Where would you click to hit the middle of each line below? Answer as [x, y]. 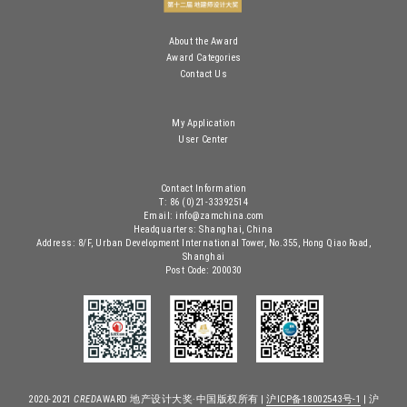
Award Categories [203, 57]
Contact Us [203, 74]
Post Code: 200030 [203, 271]
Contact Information [203, 189]
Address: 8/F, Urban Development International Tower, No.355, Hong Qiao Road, [203, 243]
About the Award [203, 41]
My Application [203, 124]
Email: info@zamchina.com [203, 216]
